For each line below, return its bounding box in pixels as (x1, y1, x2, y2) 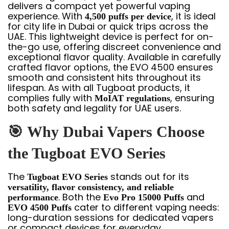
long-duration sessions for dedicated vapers (8, 211, 214, 224)
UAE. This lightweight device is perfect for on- (8, 30, 214, 43)
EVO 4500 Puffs (8, 202, 72, 213)
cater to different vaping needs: (72, 200, 219, 214)
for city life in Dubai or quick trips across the (8, 19, 208, 33)
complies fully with (8, 91, 95, 104)
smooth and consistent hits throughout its (8, 71, 201, 84)
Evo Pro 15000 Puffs (103, 192, 184, 202)
